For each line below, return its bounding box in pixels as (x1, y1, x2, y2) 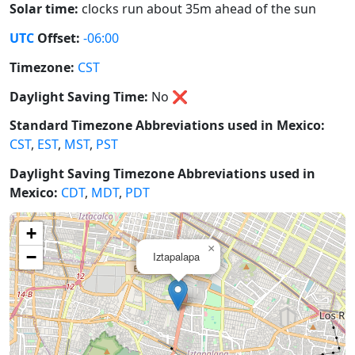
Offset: (34, 29, 80, 48)
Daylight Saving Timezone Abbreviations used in (10, 165, 315, 183)
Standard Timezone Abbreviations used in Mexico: (10, 116, 325, 135)
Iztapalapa (153, 249, 200, 264)
